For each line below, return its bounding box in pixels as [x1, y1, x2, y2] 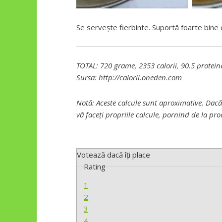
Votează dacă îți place [77, 149, 150, 160]
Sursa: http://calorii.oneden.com [76, 72, 182, 83]
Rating [84, 161, 106, 171]
